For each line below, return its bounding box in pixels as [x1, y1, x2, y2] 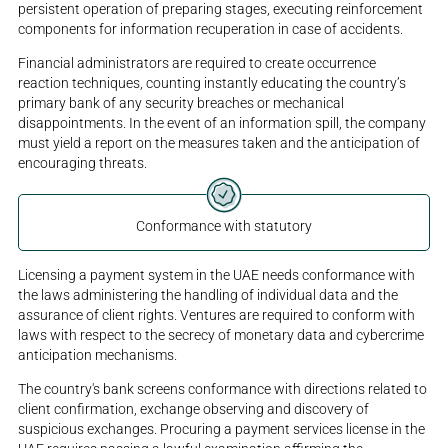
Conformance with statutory [136, 218, 312, 235]
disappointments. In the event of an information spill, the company [18, 115, 427, 132]
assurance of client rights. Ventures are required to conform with [18, 306, 416, 323]
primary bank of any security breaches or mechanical [18, 95, 345, 112]
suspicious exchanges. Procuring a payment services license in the [18, 420, 426, 437]
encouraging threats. [18, 155, 148, 172]
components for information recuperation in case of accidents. [18, 21, 404, 38]
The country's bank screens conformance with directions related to [18, 380, 428, 397]
